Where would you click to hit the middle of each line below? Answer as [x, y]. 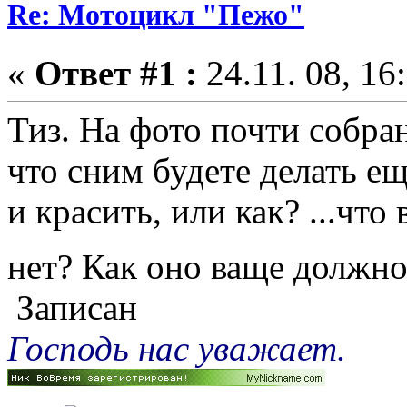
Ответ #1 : [116, 73]
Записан [72, 307]
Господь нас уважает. [177, 348]
